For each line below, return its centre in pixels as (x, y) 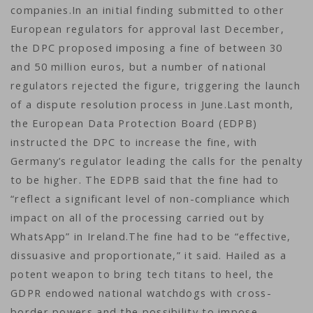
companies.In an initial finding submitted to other (147, 10)
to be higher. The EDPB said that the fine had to (145, 180)
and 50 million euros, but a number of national (139, 67)
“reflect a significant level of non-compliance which (151, 199)
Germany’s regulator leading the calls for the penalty (156, 161)
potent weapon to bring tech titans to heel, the (143, 274)
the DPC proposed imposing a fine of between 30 (147, 48)
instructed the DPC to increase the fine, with (134, 142)
